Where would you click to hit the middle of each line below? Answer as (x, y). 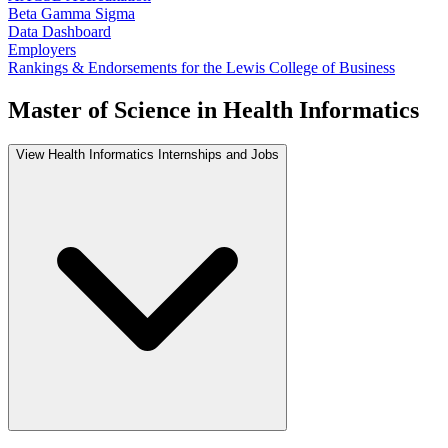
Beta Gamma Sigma (71, 13)
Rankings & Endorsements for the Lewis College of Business (201, 67)
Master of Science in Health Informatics (213, 109)
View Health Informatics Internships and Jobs (147, 154)
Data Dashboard (59, 31)
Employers (42, 49)
